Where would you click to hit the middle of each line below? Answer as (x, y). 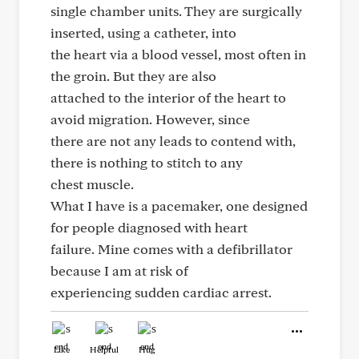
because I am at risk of (119, 270)
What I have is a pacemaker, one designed (179, 206)
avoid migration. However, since (150, 119)
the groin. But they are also (133, 76)
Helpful (104, 349)
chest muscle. (92, 184)
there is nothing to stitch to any (147, 162)
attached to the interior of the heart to (168, 97)
